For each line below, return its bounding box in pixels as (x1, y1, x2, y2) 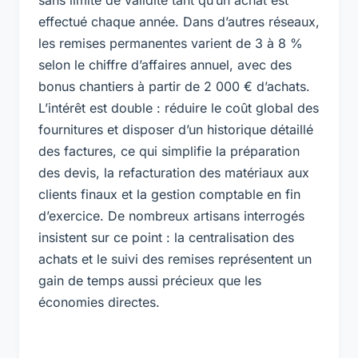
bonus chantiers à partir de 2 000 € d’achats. (38, 78, 310, 94)
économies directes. (38, 293, 160, 310)
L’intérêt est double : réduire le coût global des (38, 99, 319, 116)
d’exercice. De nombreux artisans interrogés (38, 207, 304, 224)
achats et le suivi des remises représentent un (38, 250, 312, 267)
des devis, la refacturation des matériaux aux (38, 164, 309, 181)
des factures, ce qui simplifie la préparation (38, 142, 300, 159)
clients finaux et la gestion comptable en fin (38, 185, 300, 202)
